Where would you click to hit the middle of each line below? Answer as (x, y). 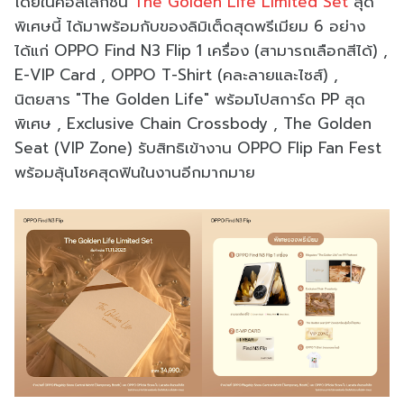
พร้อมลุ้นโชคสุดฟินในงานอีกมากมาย (138, 173)
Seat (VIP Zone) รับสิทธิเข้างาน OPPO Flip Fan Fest (198, 148)
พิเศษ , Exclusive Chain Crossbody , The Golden (193, 124)
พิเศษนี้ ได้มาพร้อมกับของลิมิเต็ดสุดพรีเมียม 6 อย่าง (190, 27)
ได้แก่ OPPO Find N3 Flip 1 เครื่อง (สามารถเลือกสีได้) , (201, 51)
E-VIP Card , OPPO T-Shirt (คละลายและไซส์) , (176, 75)
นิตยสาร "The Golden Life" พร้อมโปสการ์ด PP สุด (190, 100)
